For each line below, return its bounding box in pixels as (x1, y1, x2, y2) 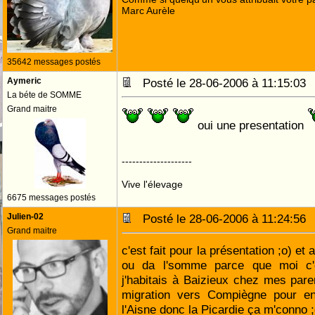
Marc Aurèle (122, 5, 175, 16)
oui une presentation (194, 118, 307, 132)
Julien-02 (7, 212, 44, 221)
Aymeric (7, 76, 41, 86)
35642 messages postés (7, 57, 101, 67)
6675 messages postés (7, 193, 96, 202)
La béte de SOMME (7, 90, 82, 100)
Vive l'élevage (122, 179, 183, 190)
